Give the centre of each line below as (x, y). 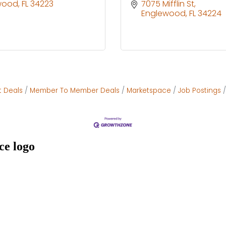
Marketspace (149, 90)
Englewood (163, 13)
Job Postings (200, 90)
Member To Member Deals (75, 90)
